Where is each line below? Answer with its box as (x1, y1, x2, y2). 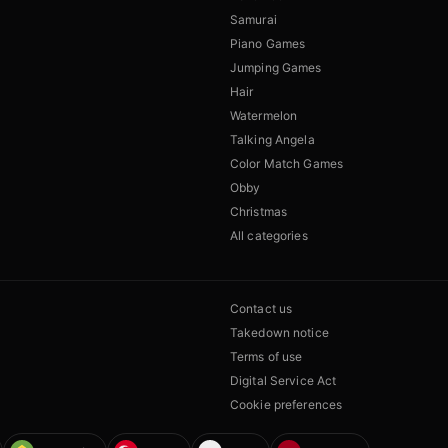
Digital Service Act (230, 373, 337, 389)
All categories (230, 228, 308, 244)
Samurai (230, 12, 277, 28)
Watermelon (230, 108, 298, 124)
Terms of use (230, 349, 303, 365)
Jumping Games (230, 60, 322, 76)
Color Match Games (230, 156, 344, 172)
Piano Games (230, 36, 306, 52)
